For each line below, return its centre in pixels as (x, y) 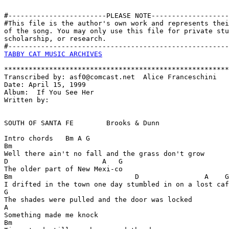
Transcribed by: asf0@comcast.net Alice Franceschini (110, 77)
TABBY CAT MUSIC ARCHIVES (53, 54)
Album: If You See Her (49, 92)
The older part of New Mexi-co (63, 169)
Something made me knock (51, 215)
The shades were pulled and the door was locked (98, 200)
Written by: (31, 100)
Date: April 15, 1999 (45, 85)
